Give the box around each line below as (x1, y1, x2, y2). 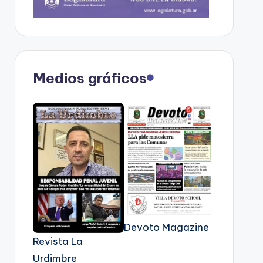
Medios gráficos (32, 69, 147, 87)
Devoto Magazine (124, 221, 210, 234)
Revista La (32, 234, 83, 248)
